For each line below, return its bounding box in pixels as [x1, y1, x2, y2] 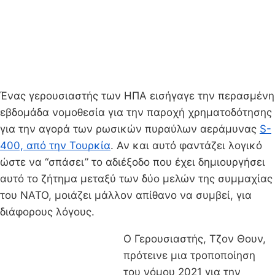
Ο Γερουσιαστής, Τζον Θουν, [123, 232, 266, 245]
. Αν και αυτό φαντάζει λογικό [110, 139, 262, 152]
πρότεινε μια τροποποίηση [123, 249, 255, 261]
